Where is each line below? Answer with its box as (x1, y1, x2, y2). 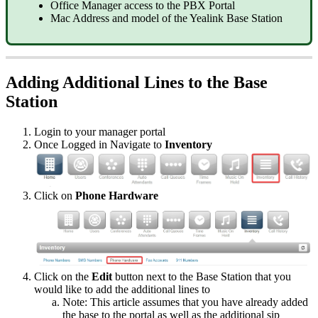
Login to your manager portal (34, 125, 165, 138)
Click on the (34, 270, 92, 283)
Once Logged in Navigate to (34, 138, 165, 150)
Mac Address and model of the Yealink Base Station (50, 11, 283, 24)
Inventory (165, 138, 212, 150)
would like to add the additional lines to (34, 283, 210, 295)
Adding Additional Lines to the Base (6, 72, 268, 92)
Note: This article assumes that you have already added (62, 295, 308, 308)
